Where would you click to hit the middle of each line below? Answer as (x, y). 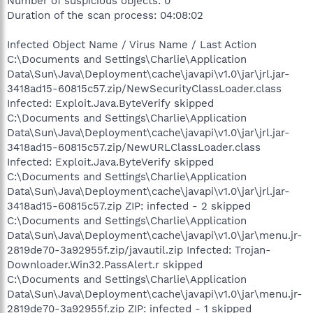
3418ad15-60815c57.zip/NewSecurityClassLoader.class (144, 88)
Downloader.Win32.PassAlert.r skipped (105, 264)
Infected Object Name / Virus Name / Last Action (132, 44)
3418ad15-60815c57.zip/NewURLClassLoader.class (134, 147)
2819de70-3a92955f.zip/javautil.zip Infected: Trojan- (139, 250)
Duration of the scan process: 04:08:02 (105, 15)
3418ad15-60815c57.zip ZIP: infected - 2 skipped (129, 206)
